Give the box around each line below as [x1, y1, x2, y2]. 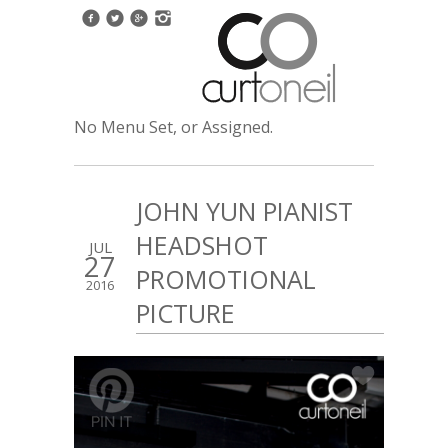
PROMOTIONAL [136, 262, 316, 296]
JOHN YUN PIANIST [136, 194, 353, 228]
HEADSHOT [136, 228, 268, 262]
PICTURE [136, 296, 235, 330]
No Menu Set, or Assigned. [74, 116, 273, 138]
